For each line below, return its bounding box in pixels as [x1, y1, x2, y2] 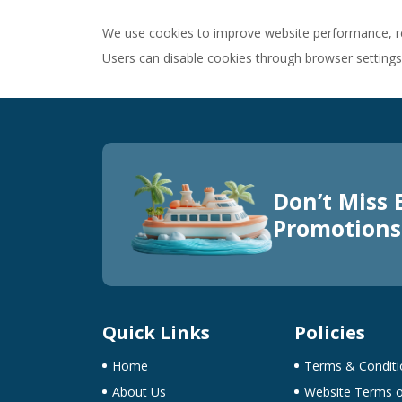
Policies [293, 319, 365, 345]
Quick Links [102, 319, 210, 345]
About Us [112, 382, 166, 400]
